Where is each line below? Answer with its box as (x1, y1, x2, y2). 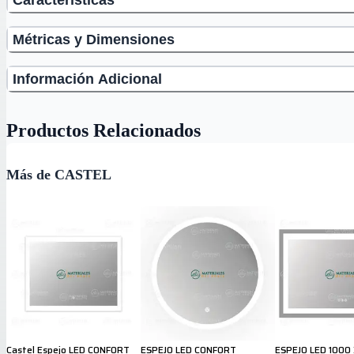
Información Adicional (13, 70, 162, 87)
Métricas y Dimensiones (13, 31, 175, 47)
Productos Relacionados (6, 119, 201, 141)
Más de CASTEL (6, 166, 111, 183)
